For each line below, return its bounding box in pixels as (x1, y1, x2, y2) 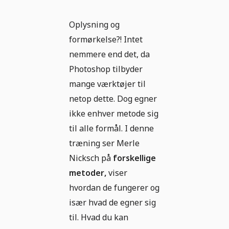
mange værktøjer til (69, 78, 146, 90)
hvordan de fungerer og (69, 182, 159, 194)
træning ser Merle (69, 138, 140, 149)
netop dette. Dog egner (69, 93, 157, 105)
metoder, (69, 167, 106, 179)
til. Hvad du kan (69, 212, 128, 223)
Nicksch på (69, 152, 113, 164)
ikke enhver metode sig (69, 108, 158, 120)
